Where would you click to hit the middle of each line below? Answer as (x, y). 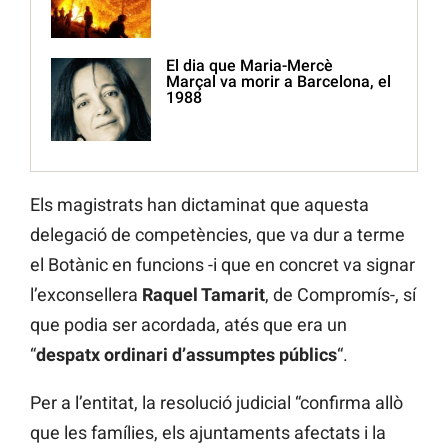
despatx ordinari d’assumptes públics (186, 355)
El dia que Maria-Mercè (249, 66)
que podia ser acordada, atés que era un (188, 325)
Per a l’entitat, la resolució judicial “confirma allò (216, 403)
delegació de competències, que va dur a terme (217, 235)
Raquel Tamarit (203, 295)
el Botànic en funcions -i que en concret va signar (222, 265)
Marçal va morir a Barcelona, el (278, 82)
